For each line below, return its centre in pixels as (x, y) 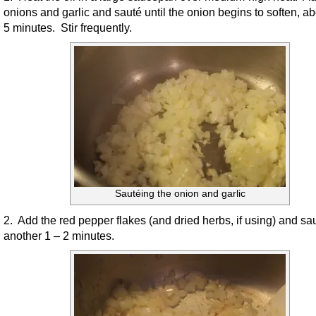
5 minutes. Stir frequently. (68, 28)
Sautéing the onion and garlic (180, 194)
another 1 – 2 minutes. (59, 236)
